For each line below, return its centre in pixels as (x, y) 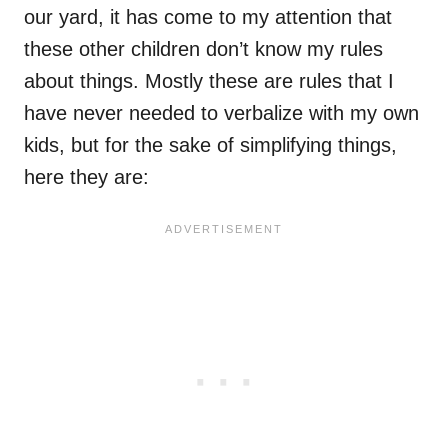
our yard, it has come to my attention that (208, 17)
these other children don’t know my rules (203, 49)
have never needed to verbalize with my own (221, 113)
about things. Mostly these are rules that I (209, 81)
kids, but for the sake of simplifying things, (210, 145)
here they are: (86, 177)
